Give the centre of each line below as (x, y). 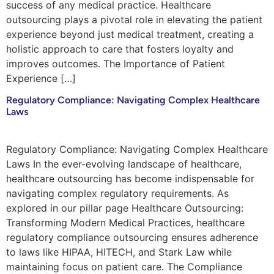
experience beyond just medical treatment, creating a (130, 35)
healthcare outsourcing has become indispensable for (130, 179)
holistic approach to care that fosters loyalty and (120, 49)
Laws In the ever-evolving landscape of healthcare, (124, 164)
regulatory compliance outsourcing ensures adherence (132, 238)
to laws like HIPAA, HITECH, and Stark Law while (119, 252)
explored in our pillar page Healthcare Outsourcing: (125, 208)
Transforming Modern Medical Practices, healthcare (125, 223)
